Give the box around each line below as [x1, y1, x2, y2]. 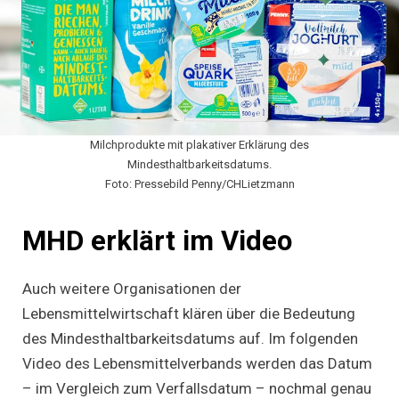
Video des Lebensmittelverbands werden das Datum [22, 354, 372, 372]
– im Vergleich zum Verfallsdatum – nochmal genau [22, 379, 371, 397]
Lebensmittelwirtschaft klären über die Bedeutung [22, 304, 355, 322]
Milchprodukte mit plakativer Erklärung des [90, 138, 309, 152]
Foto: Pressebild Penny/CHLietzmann [104, 177, 295, 191]
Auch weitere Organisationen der [22, 279, 241, 297]
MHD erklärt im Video [22, 224, 292, 258]
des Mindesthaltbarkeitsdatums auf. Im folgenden [22, 329, 358, 347]
